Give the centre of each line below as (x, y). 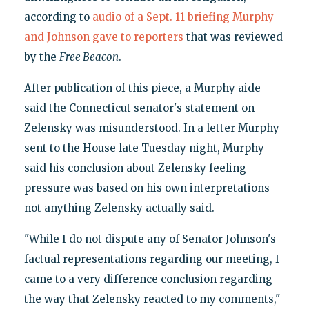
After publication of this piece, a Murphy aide (142, 88)
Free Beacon (89, 57)
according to (58, 17)
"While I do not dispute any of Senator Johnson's (150, 239)
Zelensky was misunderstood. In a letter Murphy (151, 128)
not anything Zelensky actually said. (119, 208)
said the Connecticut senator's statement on (139, 108)
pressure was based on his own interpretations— (152, 188)
